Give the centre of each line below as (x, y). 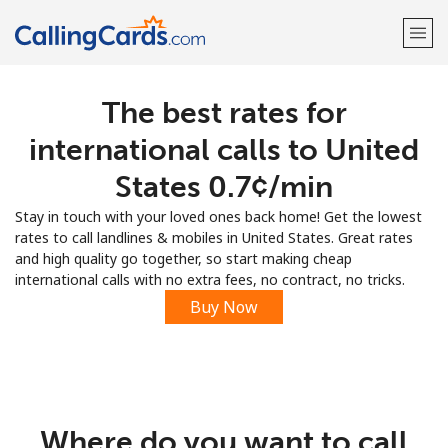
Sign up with (224, 218)
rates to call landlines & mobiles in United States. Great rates (214, 237)
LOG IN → (309, 167)
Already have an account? (189, 167)
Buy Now (224, 307)
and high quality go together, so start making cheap (183, 258)
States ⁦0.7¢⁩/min (224, 187)
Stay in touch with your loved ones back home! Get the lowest (218, 216)
